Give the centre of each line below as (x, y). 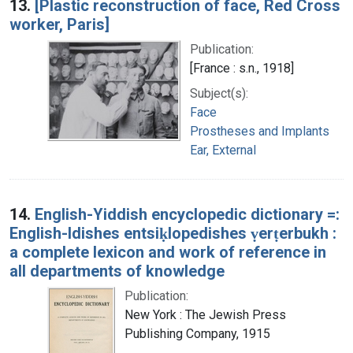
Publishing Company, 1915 (197, 333)
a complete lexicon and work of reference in (168, 252)
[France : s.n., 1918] (242, 68)
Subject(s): (219, 93)
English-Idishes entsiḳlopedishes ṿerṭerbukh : (173, 233)
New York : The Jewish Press (205, 314)
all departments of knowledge (117, 271)
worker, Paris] (59, 24)
